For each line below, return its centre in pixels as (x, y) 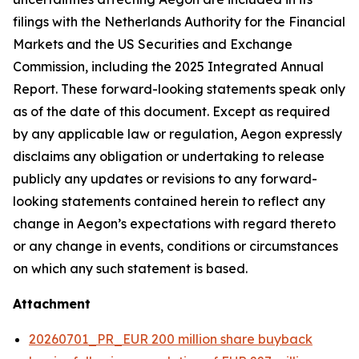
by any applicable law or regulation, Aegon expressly (177, 134)
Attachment (52, 304)
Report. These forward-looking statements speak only (179, 89)
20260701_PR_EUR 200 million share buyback (171, 339)
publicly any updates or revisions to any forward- (165, 179)
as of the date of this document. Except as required (171, 111)
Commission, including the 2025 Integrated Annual (168, 67)
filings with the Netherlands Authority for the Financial (179, 22)
